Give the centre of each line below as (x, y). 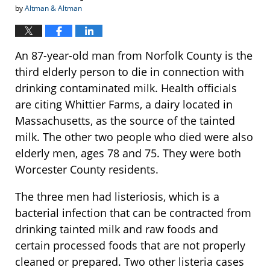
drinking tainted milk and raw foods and (117, 229)
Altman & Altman (53, 8)
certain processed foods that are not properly (130, 246)
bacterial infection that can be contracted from (133, 213)
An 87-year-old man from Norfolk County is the (134, 56)
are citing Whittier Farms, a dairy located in (124, 105)
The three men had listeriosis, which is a (117, 197)
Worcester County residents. (87, 170)
